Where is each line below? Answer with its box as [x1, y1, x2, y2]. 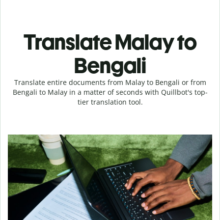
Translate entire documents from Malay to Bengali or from [14, 78, 206, 87]
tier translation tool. [77, 97, 143, 107]
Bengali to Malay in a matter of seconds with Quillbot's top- [12, 87, 208, 97]
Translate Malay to [23, 29, 197, 55]
